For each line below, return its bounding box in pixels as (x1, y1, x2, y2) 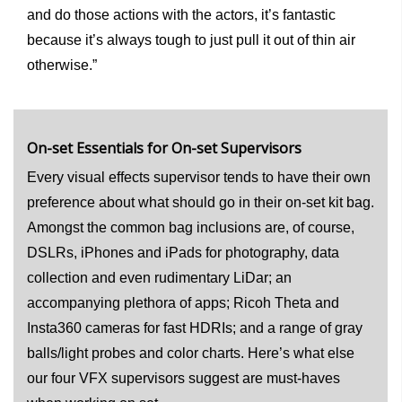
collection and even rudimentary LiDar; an (27, 269, 292, 285)
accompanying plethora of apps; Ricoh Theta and (27, 294, 339, 310)
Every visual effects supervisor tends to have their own (27, 169, 371, 185)
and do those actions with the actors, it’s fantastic (27, 6, 336, 22)
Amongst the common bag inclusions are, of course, (27, 219, 354, 235)
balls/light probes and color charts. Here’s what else (27, 345, 354, 361)
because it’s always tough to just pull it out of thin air (27, 31, 355, 48)
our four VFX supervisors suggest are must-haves (27, 370, 340, 386)
